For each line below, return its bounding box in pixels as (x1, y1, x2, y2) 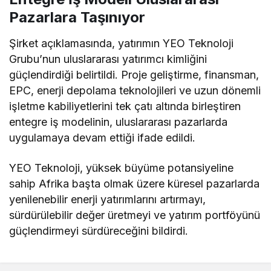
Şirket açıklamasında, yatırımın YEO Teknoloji (9, 36, 234, 50)
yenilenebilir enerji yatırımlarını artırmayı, (9, 192, 206, 206)
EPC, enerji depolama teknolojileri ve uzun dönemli (9, 83, 261, 97)
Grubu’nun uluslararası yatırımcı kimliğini (9, 52, 207, 65)
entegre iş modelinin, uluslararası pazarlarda (9, 115, 228, 128)
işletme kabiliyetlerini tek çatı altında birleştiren (9, 99, 241, 113)
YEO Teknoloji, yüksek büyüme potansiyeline (9, 161, 234, 174)
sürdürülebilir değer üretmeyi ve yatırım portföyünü (9, 208, 261, 221)
